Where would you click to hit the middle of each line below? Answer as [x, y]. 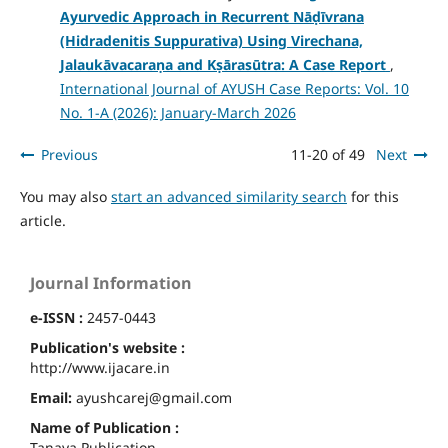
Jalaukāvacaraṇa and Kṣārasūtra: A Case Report [222, 65]
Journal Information [111, 283]
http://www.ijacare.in [100, 368]
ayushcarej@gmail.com [154, 398]
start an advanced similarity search [228, 197]
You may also [65, 197]
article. [42, 221]
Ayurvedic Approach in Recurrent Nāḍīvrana [211, 17]
